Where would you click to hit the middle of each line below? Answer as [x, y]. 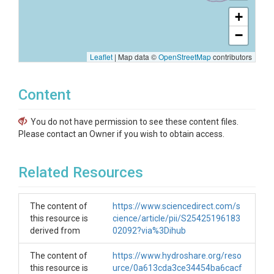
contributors [231, 57]
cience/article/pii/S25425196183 [176, 218]
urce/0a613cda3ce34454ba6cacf [177, 268]
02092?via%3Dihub [149, 231]
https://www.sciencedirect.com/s [176, 206]
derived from [55, 231]
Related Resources [81, 172]
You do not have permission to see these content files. [135, 122]
